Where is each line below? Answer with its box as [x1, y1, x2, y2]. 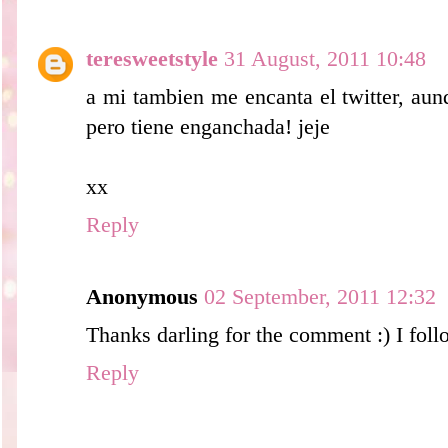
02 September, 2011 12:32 [204, 284, 436, 309]
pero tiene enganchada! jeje [86, 114, 330, 139]
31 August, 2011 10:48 [224, 46, 426, 71]
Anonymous [86, 284, 198, 309]
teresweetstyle [86, 46, 218, 71]
